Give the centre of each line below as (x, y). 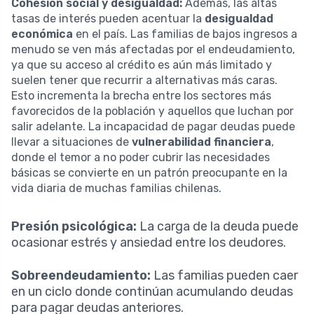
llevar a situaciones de (71, 142)
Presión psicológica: (74, 226)
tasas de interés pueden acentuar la (108, 18)
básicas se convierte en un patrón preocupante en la (149, 172)
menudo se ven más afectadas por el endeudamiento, (153, 49)
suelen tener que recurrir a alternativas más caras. (144, 80)
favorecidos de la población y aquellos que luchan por (152, 111)
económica (42, 34)
